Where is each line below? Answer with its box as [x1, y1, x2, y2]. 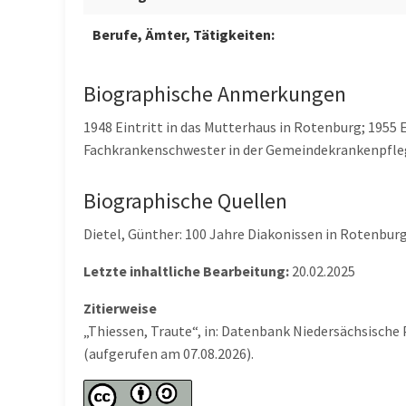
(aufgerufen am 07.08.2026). [83, 344, 254, 362]
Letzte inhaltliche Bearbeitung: [83, 262, 289, 280]
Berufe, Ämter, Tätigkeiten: [92, 25, 275, 43]
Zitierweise [83, 299, 157, 317]
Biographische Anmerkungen [83, 80, 346, 108]
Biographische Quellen [83, 187, 287, 215]
